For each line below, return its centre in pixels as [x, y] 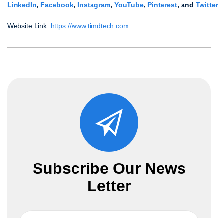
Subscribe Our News [109, 168]
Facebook [57, 5]
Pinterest [162, 5]
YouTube [129, 5]
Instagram [94, 5]
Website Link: [29, 26]
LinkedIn [22, 5]
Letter [109, 186]
